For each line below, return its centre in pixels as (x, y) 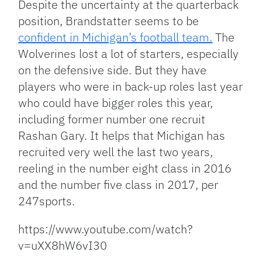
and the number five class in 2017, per (118, 185)
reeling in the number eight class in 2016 (125, 168)
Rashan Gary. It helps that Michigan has (122, 136)
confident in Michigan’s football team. (116, 37)
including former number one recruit (112, 119)
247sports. (47, 201)
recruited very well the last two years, (116, 152)
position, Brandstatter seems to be (109, 21)
